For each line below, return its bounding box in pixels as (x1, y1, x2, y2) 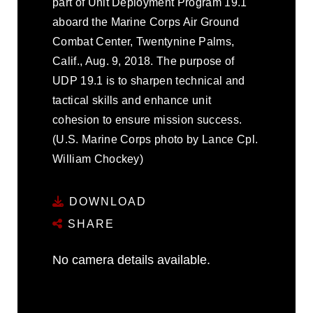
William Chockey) (52, 153, 144, 165)
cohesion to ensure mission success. (52, 114, 242, 126)
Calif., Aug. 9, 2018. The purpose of (52, 55, 235, 67)
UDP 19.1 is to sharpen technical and (52, 75, 245, 87)
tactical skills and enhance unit (52, 94, 212, 106)
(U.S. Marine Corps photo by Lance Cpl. (52, 133, 259, 145)
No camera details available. (52, 252, 210, 267)
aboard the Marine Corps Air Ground (52, 16, 239, 28)
